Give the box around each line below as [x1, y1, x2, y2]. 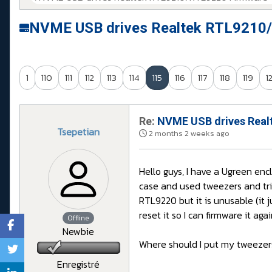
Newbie [63, 224, 94, 239]
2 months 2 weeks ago [149, 127, 229, 140]
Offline [67, 212, 89, 224]
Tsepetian [57, 124, 100, 140]
